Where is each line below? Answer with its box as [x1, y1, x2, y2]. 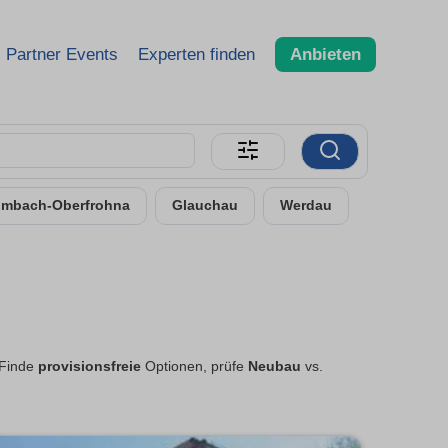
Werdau [280, 198, 332, 213]
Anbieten [290, 44, 361, 64]
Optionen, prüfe [140, 359, 248, 375]
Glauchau [172, 198, 238, 213]
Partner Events [6, 44, 118, 64]
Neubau [247, 359, 301, 375]
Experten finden [138, 44, 255, 64]
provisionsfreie [37, 359, 141, 375]
